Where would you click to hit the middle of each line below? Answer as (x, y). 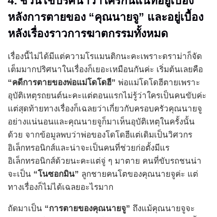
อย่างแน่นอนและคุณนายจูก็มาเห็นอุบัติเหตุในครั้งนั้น (101, 122)
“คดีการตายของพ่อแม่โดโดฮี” (63, 83)
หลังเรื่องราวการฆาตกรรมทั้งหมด (88, 34)
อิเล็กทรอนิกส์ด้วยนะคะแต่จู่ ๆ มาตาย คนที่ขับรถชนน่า (105, 161)
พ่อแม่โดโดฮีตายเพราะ (159, 83)
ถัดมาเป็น (26, 209)
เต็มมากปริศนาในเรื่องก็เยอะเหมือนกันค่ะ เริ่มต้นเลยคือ (105, 70)
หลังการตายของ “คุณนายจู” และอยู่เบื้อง (106, 17)
